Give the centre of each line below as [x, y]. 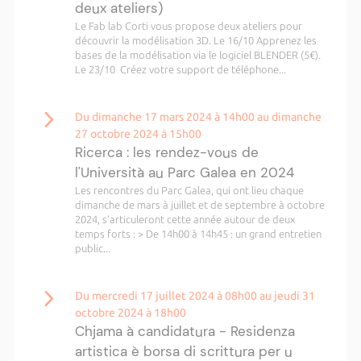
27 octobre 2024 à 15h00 [138, 134]
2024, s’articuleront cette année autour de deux [185, 219]
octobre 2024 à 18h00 [130, 313]
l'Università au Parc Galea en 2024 [184, 172]
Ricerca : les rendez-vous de [166, 152]
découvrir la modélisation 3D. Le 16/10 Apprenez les [195, 40]
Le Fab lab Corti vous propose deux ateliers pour [188, 26]
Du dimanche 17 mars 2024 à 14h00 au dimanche [198, 117]
